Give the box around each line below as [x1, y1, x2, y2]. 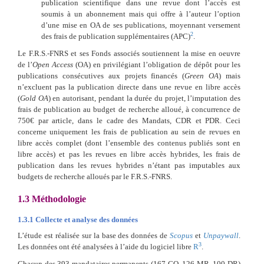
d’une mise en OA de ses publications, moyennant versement [41, 20, 240, 29]
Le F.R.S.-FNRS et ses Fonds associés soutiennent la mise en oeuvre [18, 48, 240, 58]
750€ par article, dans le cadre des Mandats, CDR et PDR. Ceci [18, 115, 240, 125]
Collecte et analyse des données [34, 214, 138, 224]
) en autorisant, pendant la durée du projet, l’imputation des [48, 93, 241, 103]
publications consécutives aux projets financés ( [18, 71, 185, 80]
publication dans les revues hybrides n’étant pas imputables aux [18, 160, 240, 170]
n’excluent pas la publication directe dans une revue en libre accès [18, 82, 240, 91]
